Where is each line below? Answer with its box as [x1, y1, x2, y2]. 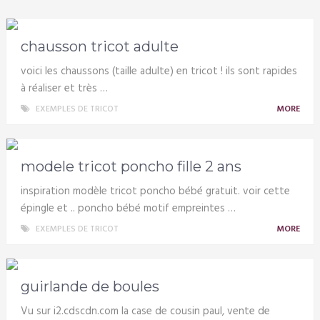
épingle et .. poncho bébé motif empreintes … [20, 199, 236, 217]
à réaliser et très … [20, 79, 108, 97]
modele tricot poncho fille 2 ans [20, 157, 241, 175]
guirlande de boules [20, 277, 159, 295]
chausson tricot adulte [20, 37, 179, 55]
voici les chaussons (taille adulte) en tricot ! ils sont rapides [20, 62, 297, 80]
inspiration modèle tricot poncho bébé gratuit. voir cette [20, 182, 290, 200]
